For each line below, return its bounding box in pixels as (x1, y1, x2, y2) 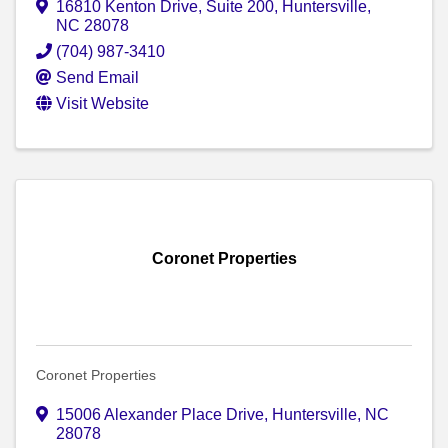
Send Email (56, 69, 139, 87)
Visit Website (56, 95, 149, 113)
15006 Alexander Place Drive (56, 406, 264, 424)
